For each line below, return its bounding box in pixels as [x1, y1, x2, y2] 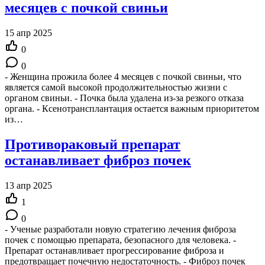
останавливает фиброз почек [5, 152, 191, 168]
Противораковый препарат [5, 136, 180, 152]
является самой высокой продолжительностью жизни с [5, 82, 227, 93]
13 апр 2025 [5, 180, 52, 190]
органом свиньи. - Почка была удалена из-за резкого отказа [5, 93, 244, 104]
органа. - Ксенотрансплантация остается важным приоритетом [5, 104, 259, 114]
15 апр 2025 [5, 28, 52, 38]
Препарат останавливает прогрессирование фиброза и [5, 245, 224, 256]
